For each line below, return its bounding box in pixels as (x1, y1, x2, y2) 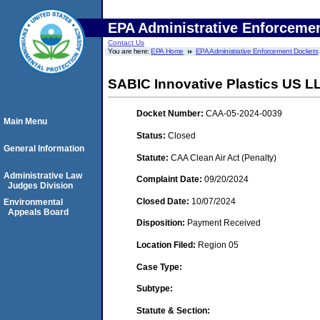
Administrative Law (4, 171, 82, 181)
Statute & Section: (136, 305, 210, 316)
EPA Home (151, 47, 184, 55)
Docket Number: (136, 109, 206, 119)
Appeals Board (8, 207, 69, 217)
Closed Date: (136, 196, 191, 206)
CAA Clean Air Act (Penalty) (171, 152, 276, 163)
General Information (4, 144, 84, 154)
